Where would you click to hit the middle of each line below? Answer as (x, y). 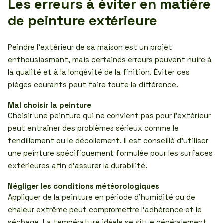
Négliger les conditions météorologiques (84, 186)
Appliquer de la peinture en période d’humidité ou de (102, 197)
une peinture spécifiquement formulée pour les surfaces (110, 153)
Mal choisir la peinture (50, 105)
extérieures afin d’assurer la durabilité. (78, 166)
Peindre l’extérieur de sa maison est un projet (90, 47)
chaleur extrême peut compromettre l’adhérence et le (105, 209)
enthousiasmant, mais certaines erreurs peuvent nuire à (110, 59)
